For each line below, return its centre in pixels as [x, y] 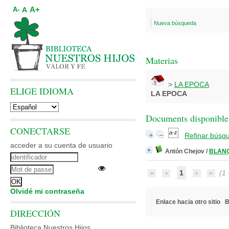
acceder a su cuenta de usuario [61, 145]
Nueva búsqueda [175, 23]
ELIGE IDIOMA [42, 91]
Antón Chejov [185, 151]
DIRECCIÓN [35, 213]
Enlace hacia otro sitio [188, 202]
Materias [162, 60]
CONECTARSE [40, 131]
